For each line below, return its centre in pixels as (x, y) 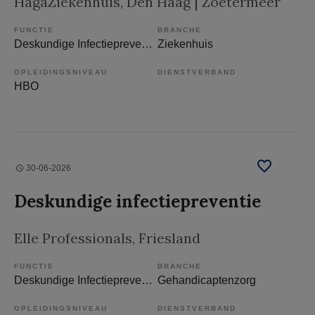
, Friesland (166, 238)
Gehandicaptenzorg (207, 281)
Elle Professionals (73, 238)
